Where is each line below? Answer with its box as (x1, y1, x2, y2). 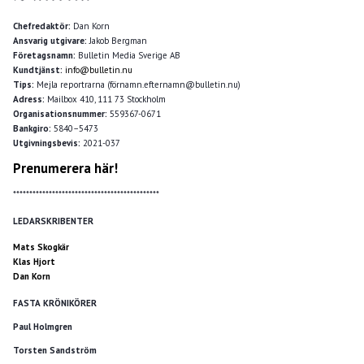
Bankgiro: (13, 122, 51, 134)
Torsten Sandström (13, 344, 97, 356)
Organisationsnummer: (13, 107, 110, 119)
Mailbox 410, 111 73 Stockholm (47, 93, 166, 105)
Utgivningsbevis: (13, 136, 83, 149)
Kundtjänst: (13, 63, 65, 76)
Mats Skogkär (13, 241, 69, 253)
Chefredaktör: (13, 19, 73, 32)
